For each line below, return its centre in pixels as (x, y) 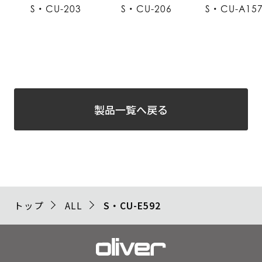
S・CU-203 (56, 9)
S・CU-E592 (132, 205)
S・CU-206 (147, 9)
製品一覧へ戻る (131, 110)
